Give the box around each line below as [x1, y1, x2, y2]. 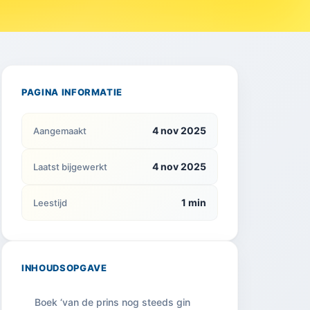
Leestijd [33, 197, 67, 208]
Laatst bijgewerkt [33, 161, 107, 172]
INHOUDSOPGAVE [21, 262, 107, 273]
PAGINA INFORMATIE [21, 86, 123, 98]
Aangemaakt [33, 125, 86, 136]
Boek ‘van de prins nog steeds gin [35, 296, 190, 308]
